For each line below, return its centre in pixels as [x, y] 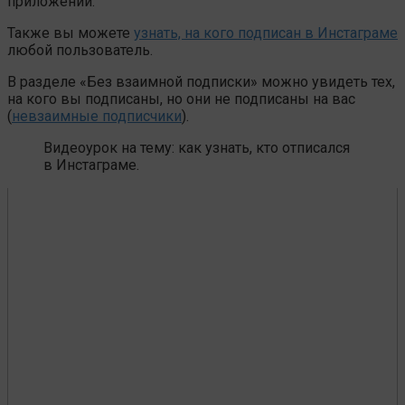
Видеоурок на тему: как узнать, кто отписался [197, 147]
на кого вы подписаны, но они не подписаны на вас [181, 99]
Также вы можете [71, 33]
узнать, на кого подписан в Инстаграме [266, 33]
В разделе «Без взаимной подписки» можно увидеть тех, [201, 81]
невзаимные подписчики [97, 116]
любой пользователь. [80, 50]
